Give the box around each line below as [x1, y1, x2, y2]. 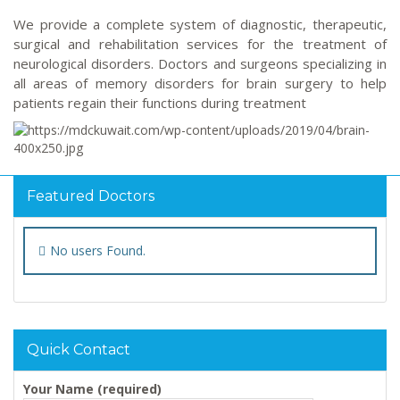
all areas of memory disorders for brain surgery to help [13, 74, 387, 93]
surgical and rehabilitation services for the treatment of [13, 35, 387, 54]
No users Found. [50, 242, 146, 260]
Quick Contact [27, 341, 130, 359]
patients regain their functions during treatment [13, 94, 306, 112]
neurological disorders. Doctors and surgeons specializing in [13, 54, 387, 73]
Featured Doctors [27, 187, 154, 205]
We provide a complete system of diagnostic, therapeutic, [13, 15, 387, 34]
